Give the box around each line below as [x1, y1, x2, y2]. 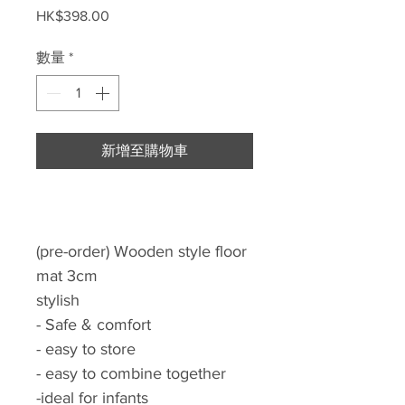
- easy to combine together [36, 364, 231, 382]
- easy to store [36, 340, 136, 358]
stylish [36, 291, 84, 309]
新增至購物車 [101, 143, 188, 158]
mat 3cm [36, 267, 98, 285]
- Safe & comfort [36, 316, 151, 334]
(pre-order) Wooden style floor [36, 242, 247, 260]
